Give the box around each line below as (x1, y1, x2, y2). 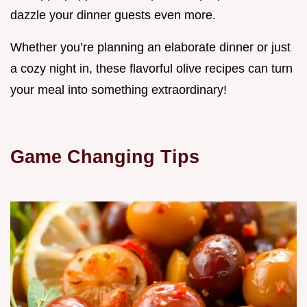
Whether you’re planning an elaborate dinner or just (10, 40, 291, 55)
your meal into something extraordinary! (10, 83, 227, 97)
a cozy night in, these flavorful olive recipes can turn (10, 62, 293, 76)
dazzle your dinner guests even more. (10, 8, 216, 23)
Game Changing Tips (10, 146, 199, 168)
